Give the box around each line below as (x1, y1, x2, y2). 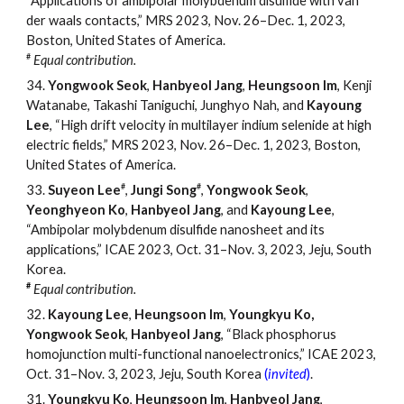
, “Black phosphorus (221, 326, 337, 343)
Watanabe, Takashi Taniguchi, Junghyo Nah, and (26, 97, 308, 114)
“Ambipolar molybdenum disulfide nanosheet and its (26, 222, 326, 238)
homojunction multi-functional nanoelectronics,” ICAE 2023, (26, 346, 377, 363)
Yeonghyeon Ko (26, 202, 126, 218)
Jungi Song (131, 182, 197, 198)
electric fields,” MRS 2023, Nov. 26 (26, 137, 226, 153)
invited (268, 366, 308, 382)
